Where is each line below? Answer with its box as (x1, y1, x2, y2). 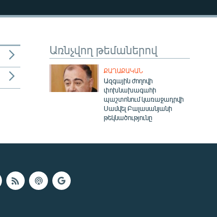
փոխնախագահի (103, 86, 156, 94)
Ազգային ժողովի (103, 77, 153, 85)
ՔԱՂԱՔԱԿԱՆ (103, 67, 143, 75)
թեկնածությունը (103, 113, 152, 122)
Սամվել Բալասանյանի (103, 104, 172, 112)
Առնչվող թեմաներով (49, 42, 157, 57)
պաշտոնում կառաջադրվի (103, 95, 184, 103)
